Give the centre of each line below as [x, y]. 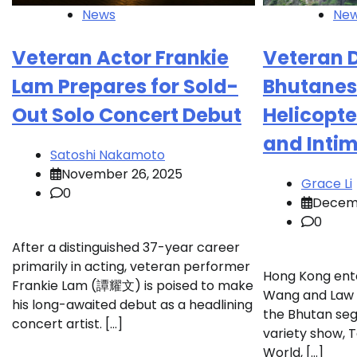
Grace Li [326, 183]
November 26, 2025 [122, 174]
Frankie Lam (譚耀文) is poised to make [133, 285]
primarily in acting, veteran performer [131, 266]
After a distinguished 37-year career [126, 247]
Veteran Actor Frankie [120, 57]
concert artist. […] [67, 324]
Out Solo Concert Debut [127, 115]
